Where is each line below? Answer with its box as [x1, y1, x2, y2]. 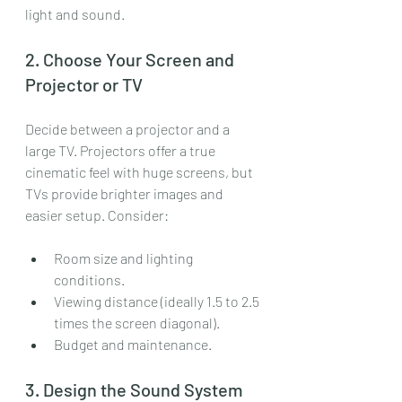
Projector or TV [25, 73, 143, 95]
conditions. [54, 270, 125, 288]
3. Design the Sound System [25, 378, 243, 400]
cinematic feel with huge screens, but [25, 162, 256, 180]
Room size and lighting [54, 249, 196, 267]
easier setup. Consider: [25, 205, 169, 223]
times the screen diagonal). [54, 313, 220, 331]
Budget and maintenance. [54, 335, 212, 353]
